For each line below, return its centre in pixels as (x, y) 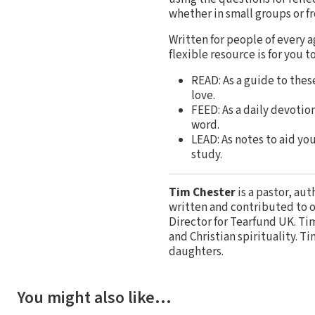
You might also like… (94, 297)
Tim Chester (202, 192)
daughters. (196, 251)
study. (207, 154)
